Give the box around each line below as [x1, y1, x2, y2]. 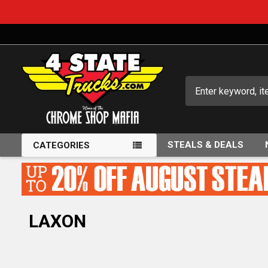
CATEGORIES [33, 140, 90, 151]
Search [185, 77, 214, 89]
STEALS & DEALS [167, 139, 243, 150]
